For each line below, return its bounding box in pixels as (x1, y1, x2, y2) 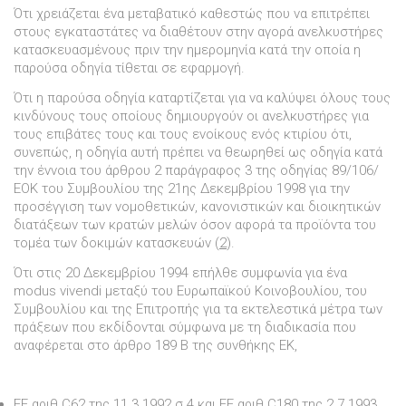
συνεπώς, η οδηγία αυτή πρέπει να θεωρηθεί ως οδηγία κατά (14, 143, 382, 160)
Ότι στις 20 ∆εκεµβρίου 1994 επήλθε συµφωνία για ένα (14, 264, 347, 281)
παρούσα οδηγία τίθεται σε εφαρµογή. (14, 60, 245, 77)
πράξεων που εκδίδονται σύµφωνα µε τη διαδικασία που (14, 318, 356, 335)
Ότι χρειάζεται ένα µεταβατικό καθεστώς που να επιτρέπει (14, 5, 370, 23)
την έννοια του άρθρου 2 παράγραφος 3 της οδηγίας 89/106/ (14, 161, 379, 179)
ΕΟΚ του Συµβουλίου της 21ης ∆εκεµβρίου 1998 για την (14, 179, 350, 197)
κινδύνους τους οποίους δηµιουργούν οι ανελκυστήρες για (14, 107, 369, 124)
